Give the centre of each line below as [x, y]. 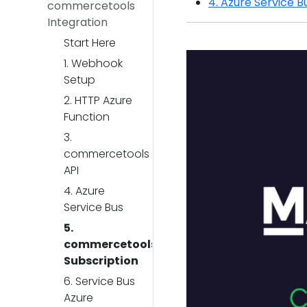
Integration [77, 22]
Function [87, 117]
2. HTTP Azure [98, 100]
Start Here [90, 43]
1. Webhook [93, 63]
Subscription [101, 261]
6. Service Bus [99, 281]
